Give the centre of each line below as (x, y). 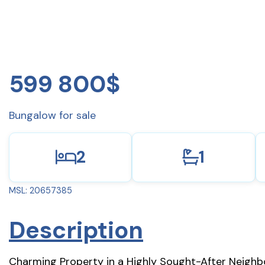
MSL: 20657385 (41, 190)
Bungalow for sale (52, 115)
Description (76, 230)
